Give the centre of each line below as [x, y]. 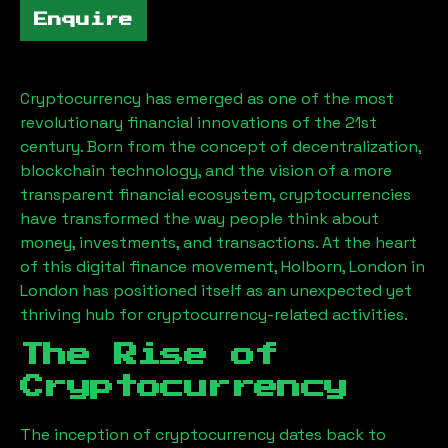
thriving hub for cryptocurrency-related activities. [214, 314]
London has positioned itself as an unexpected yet [216, 290]
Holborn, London [344, 266]
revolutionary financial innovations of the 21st [198, 122]
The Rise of [149, 354]
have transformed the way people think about [199, 218]
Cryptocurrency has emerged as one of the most [207, 98]
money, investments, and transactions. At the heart [218, 242]
